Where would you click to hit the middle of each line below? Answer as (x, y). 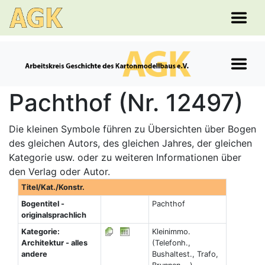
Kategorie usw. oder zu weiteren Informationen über (125, 157)
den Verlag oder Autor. (59, 172)
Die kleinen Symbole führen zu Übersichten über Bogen (132, 129)
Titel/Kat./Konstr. (53, 187)
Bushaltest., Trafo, (185, 254)
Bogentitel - (43, 204)
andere (34, 254)
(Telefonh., (171, 243)
